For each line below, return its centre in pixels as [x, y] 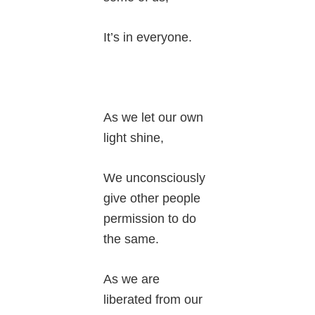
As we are [132, 279]
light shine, [134, 138]
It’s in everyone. [148, 38]
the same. [131, 239]
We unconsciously [155, 178]
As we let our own [154, 118]
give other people [152, 199]
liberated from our [153, 300]
